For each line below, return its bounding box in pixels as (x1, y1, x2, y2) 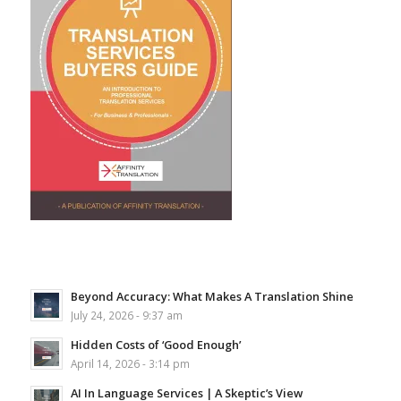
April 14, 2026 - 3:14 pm (70, 356, 190, 371)
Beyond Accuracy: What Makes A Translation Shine (70, 288, 354, 305)
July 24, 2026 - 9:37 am (70, 308, 183, 323)
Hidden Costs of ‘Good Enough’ (70, 337, 241, 354)
